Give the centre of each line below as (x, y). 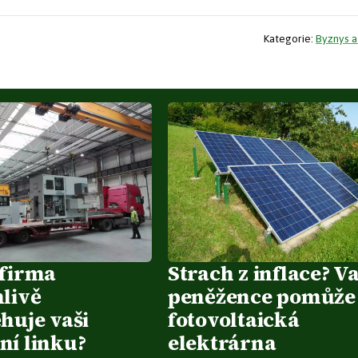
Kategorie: (290, 38)
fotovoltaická (234, 320)
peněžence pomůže (262, 296)
